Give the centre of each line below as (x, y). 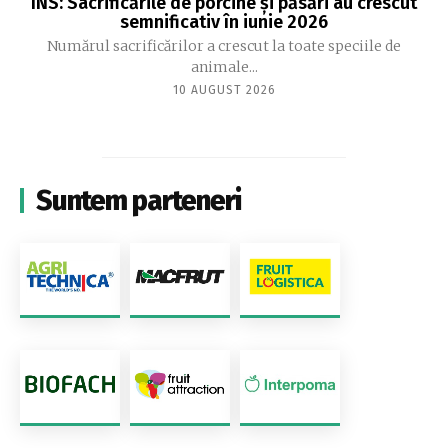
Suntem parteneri (138, 200)
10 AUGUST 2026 (224, 89)
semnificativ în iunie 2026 (224, 21)
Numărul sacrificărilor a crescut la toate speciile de (224, 45)
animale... (224, 66)
